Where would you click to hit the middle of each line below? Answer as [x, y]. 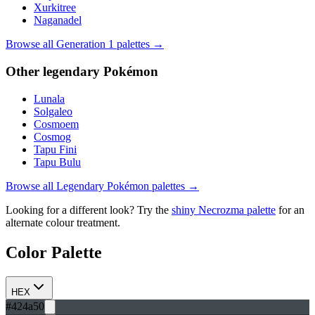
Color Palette [54, 252]
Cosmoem [56, 124]
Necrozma [221, 210]
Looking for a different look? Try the [87, 210]
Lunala [49, 98]
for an [291, 210]
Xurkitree [55, 8]
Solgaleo [53, 111]
